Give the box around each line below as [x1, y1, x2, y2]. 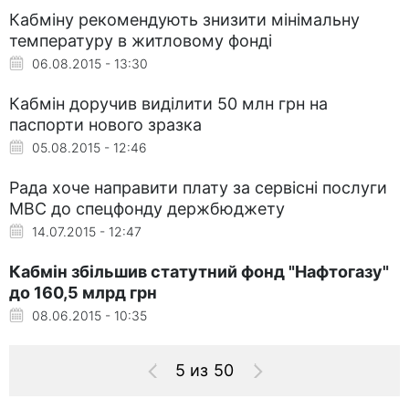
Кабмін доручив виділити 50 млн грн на [9, 93, 328, 113]
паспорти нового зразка [9, 114, 202, 134]
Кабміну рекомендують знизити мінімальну [9, 9, 360, 29]
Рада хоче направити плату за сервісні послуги [9, 177, 387, 197]
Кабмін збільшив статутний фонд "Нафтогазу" [9, 261, 389, 281]
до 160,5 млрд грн [9, 282, 157, 302]
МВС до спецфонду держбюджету [9, 198, 285, 218]
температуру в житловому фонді [9, 30, 272, 50]
